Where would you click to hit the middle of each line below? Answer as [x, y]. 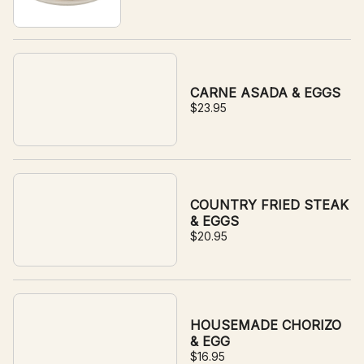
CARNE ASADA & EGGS [265, 93]
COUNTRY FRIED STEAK [269, 205]
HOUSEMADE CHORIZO [266, 325]
